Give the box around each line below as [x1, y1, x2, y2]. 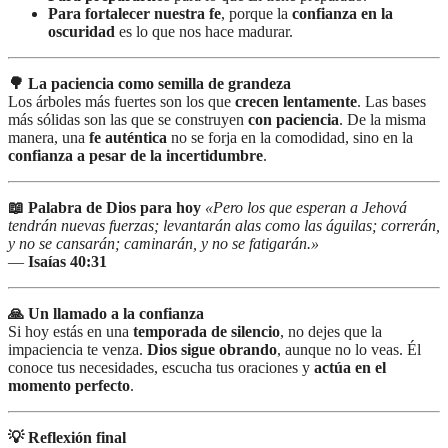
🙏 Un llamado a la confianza [8, 304, 204, 322]
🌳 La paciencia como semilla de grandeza [8, 74, 291, 92]
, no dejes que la [280, 322, 382, 340]
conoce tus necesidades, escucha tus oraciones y [8, 358, 314, 376]
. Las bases [357, 92, 426, 110]
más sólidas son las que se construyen [8, 110, 248, 128]
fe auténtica [89, 128, 167, 146]
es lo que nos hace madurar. [115, 22, 293, 40]
